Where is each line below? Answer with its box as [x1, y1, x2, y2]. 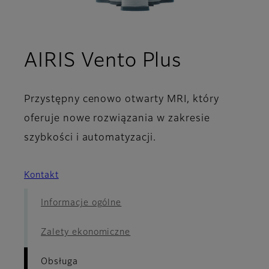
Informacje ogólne [41, 199, 122, 208]
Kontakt [24, 171, 59, 180]
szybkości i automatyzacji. [24, 133, 156, 144]
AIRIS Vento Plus [24, 52, 182, 71]
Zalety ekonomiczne [41, 228, 131, 237]
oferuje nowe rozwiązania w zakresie [24, 114, 210, 124]
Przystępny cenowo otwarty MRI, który [24, 95, 219, 105]
